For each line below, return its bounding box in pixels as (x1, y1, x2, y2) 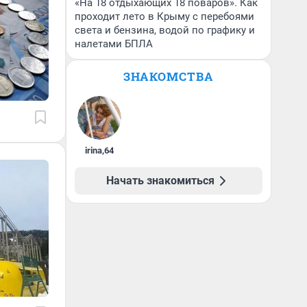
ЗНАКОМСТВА (123, 69, 214, 84)
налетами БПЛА (75, 38, 153, 50)
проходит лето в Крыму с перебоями (75, 10, 254, 23)
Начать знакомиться (106, 174, 214, 187)
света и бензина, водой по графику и (75, 24, 255, 36)
